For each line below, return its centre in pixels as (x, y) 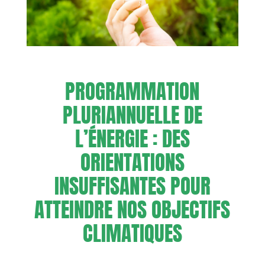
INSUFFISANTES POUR (132, 186)
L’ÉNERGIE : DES (132, 138)
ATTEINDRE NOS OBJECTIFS (132, 209)
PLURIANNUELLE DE (132, 115)
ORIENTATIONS (132, 162)
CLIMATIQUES (132, 233)
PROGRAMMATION (132, 91)
